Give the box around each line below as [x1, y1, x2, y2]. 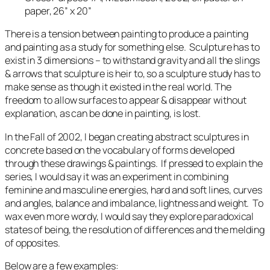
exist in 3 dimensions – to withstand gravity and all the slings [5, 54, 260, 67]
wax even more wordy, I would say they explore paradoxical [5, 209, 254, 223]
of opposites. [5, 236, 60, 250]
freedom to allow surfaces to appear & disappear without [5, 93, 246, 107]
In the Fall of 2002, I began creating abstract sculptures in [5, 130, 249, 143]
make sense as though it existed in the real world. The [5, 80, 231, 94]
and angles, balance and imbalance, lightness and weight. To [5, 196, 263, 210]
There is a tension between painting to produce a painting [5, 27, 249, 41]
